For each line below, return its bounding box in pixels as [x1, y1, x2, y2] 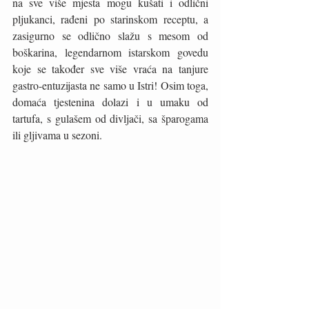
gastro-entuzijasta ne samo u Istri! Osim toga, [12, 78, 208, 92]
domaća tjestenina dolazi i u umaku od [12, 94, 208, 109]
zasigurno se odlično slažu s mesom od [12, 28, 208, 43]
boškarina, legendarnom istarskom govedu [12, 45, 208, 59]
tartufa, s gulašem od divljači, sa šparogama [12, 111, 208, 126]
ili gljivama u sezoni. [12, 128, 105, 142]
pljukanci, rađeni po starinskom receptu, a [12, 12, 208, 26]
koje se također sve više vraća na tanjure [12, 61, 208, 76]
